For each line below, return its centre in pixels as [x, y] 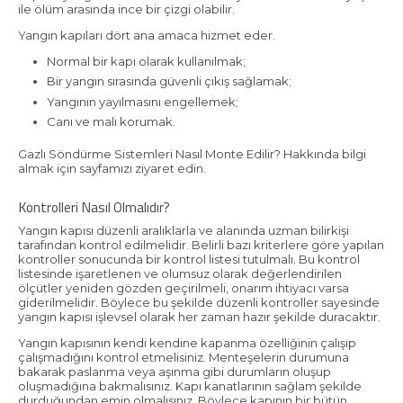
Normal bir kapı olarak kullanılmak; [146, 61]
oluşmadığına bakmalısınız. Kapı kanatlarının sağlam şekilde [189, 386]
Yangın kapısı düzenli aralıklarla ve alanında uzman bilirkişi [183, 231]
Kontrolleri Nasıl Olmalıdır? [94, 206]
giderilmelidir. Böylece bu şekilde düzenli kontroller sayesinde [198, 303]
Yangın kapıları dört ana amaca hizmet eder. [146, 35]
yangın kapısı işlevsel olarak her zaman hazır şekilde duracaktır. [199, 317]
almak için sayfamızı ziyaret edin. [112, 168]
